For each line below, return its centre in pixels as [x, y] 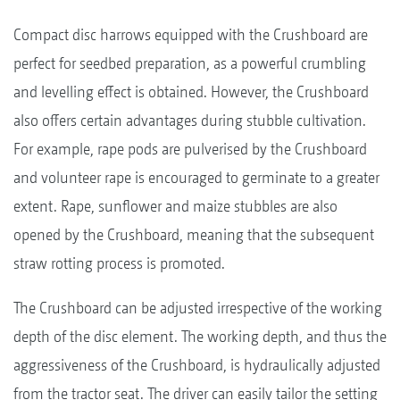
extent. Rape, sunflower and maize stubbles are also [175, 205]
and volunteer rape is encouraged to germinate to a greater [196, 177]
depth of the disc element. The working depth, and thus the [200, 336]
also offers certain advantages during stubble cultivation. [190, 120]
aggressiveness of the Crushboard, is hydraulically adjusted [197, 364]
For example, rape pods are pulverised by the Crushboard [190, 148]
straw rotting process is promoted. [119, 262]
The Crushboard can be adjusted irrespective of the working [198, 307]
